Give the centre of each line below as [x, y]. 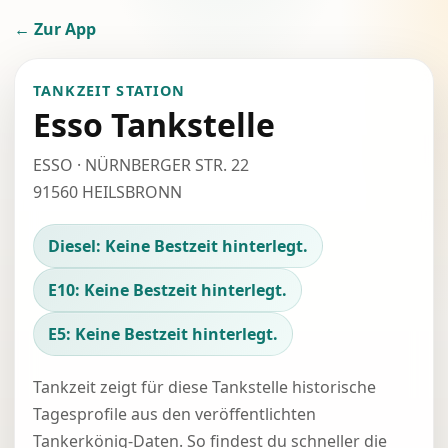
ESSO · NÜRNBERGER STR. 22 [141, 165]
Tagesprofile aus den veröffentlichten [174, 414]
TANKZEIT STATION [109, 90]
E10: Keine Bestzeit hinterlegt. [167, 290]
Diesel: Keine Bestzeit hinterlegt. [178, 246]
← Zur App [55, 29]
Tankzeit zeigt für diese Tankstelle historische [204, 387]
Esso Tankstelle [154, 124]
